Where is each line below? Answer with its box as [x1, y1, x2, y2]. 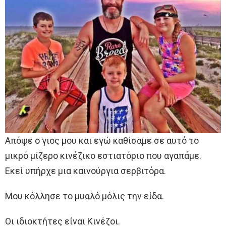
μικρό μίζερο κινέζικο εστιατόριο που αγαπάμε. [5, 150, 201, 161]
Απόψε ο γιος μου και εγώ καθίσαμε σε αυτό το [5, 135, 199, 146]
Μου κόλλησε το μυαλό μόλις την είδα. [5, 190, 164, 201]
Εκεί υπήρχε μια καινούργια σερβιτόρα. [5, 165, 166, 176]
